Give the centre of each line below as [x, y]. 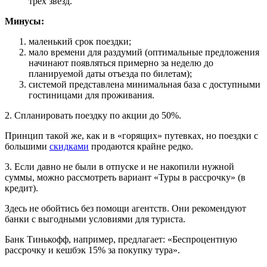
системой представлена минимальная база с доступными [145, 85]
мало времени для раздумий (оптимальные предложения [144, 52]
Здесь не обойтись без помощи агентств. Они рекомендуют [125, 209]
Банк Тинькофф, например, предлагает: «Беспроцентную [121, 240]
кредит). [21, 188]
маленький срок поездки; [80, 42]
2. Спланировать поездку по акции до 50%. [93, 116]
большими [27, 147]
